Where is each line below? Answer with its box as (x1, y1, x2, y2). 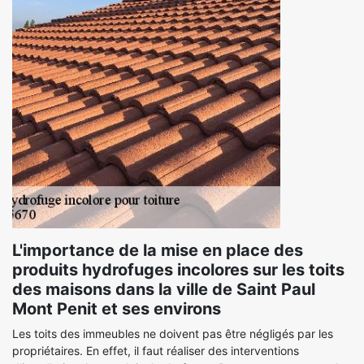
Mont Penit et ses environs (12, 299, 221, 318)
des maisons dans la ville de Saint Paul (12, 279, 315, 299)
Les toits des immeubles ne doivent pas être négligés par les (12, 327, 333, 340)
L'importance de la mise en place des (12, 240, 303, 260)
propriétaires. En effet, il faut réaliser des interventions (12, 344, 299, 357)
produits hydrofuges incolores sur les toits (12, 260, 344, 279)
